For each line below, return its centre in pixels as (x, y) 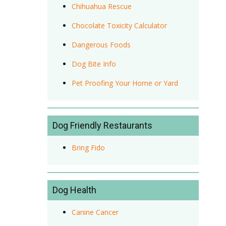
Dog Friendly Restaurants (102, 125)
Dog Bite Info (94, 64)
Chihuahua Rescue (101, 6)
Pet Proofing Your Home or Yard (125, 83)
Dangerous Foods (101, 44)
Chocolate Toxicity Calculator (119, 25)
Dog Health (74, 190)
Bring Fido (88, 147)
